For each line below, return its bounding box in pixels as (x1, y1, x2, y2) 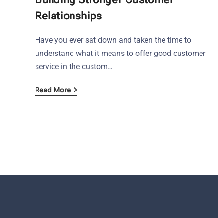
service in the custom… (35, 61, 113, 71)
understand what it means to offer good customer (35, 48, 205, 58)
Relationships (35, 9, 102, 22)
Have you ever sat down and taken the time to (35, 35, 191, 45)
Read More (35, 85, 71, 94)
